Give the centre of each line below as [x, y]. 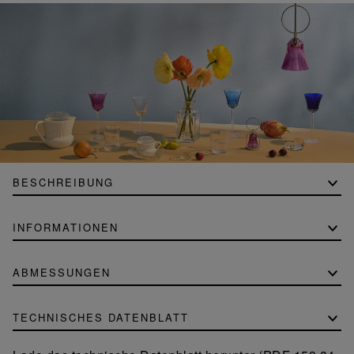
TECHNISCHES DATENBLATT [101, 317]
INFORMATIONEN [66, 227]
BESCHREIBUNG [63, 182]
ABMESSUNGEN [62, 272]
